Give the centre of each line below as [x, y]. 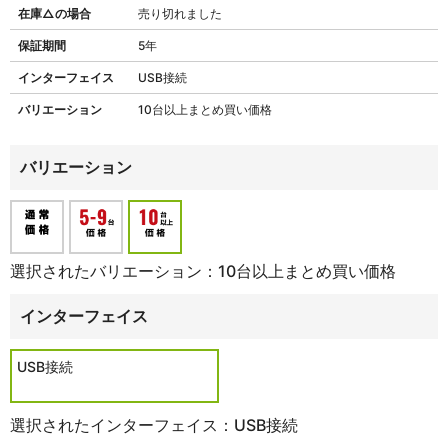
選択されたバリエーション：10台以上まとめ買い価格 [203, 271]
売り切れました [180, 13]
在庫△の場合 [54, 13]
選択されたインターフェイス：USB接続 [154, 425]
